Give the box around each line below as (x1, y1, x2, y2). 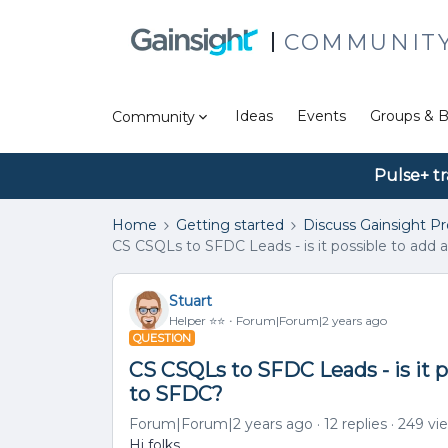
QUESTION (133, 331, 191, 345)
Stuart (169, 291, 212, 310)
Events (297, 107, 346, 125)
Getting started (176, 216, 284, 234)
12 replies (324, 415, 387, 433)
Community (112, 107, 195, 126)
